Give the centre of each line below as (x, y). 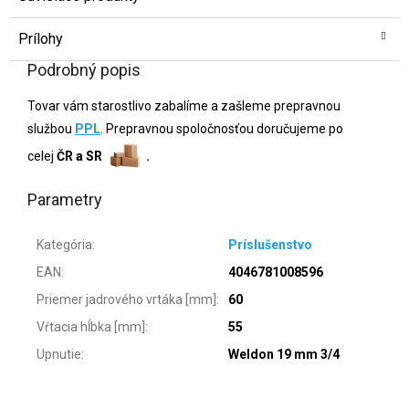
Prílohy (41, 38)
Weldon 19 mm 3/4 (284, 355)
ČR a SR (81, 156)
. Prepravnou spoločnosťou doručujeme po (222, 128)
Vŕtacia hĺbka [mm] (91, 327)
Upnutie (59, 355)
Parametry (65, 200)
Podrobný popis (84, 69)
